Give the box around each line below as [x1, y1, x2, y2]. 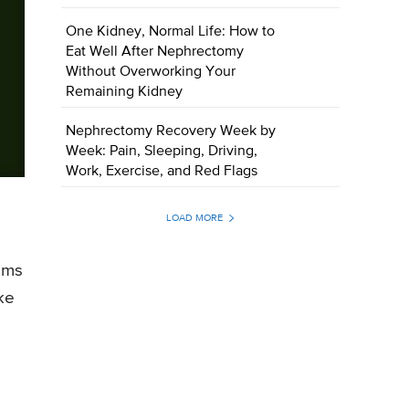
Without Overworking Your [66, 65, 236, 80]
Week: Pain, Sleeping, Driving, [66, 144, 258, 160]
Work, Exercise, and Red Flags [66, 164, 258, 180]
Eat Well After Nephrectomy [66, 45, 245, 60]
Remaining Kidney [66, 85, 184, 100]
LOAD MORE [165, 213, 223, 224]
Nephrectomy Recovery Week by [66, 124, 277, 140]
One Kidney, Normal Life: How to [66, 25, 276, 40]
